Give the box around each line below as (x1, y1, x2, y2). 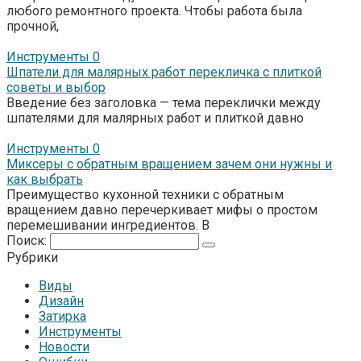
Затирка (39, 308, 86, 324)
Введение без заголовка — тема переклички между (6, 94, 321, 110)
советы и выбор (6, 79, 106, 95)
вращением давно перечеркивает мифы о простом (6, 201, 317, 218)
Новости (39, 338, 89, 355)
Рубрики (6, 249, 58, 265)
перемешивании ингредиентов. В (6, 217, 210, 233)
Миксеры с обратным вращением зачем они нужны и (6, 156, 332, 172)
